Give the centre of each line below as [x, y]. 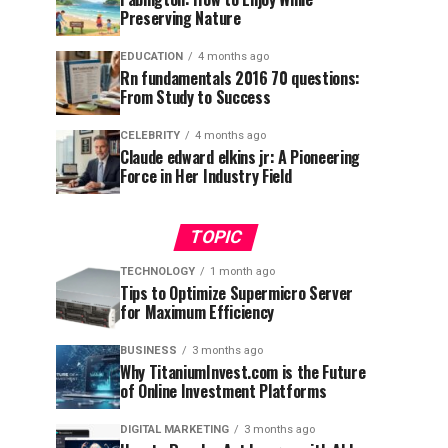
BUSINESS [148, 350]
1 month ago [242, 271]
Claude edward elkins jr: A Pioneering [240, 157]
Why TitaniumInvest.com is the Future [243, 372]
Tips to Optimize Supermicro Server [237, 293]
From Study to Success [195, 97]
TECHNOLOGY [157, 271]
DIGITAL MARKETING [174, 429]
